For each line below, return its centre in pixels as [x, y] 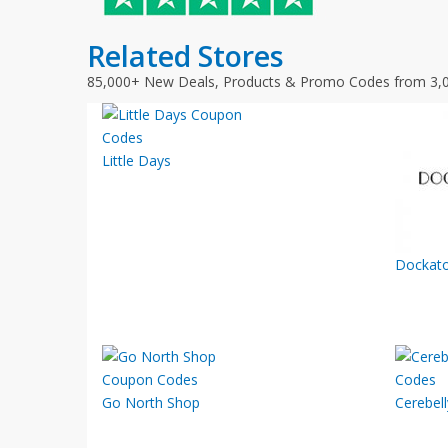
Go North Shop [151, 402]
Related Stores [185, 55]
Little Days [136, 160]
